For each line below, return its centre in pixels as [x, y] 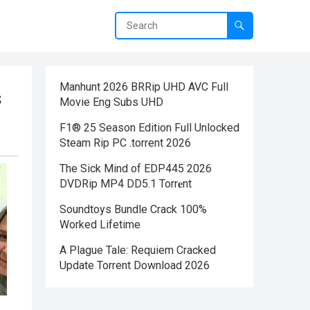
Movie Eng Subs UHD [111, 102]
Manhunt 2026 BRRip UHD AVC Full [144, 87]
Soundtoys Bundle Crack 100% [133, 209]
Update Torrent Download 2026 [135, 265]
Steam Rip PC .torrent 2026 [125, 143]
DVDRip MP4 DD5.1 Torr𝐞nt [126, 184]
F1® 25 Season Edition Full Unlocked [149, 128]
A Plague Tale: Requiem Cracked [138, 250]
